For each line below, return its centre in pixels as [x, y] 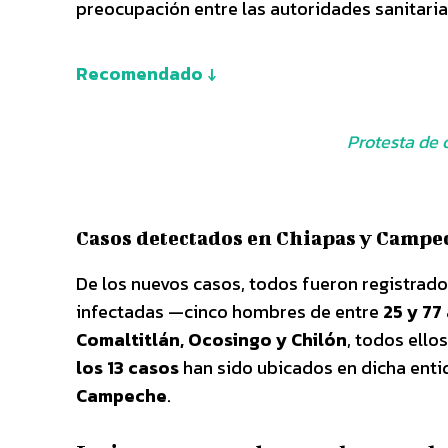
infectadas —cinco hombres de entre [229, 311]
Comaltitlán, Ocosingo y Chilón [211, 339]
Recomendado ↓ [146, 73]
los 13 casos [127, 367]
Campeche [121, 395]
